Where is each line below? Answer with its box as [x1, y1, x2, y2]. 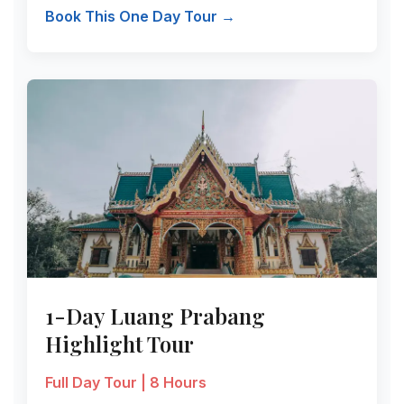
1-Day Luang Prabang [45, 301, 265, 330]
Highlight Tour [45, 329, 194, 358]
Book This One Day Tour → [45, 7, 235, 25]
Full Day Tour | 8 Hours [45, 373, 207, 391]
